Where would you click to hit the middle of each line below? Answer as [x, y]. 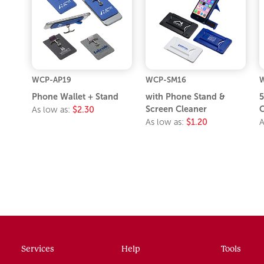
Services [38, 248]
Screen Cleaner [176, 109]
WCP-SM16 [166, 80]
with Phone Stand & [185, 96]
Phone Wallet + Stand [75, 96]
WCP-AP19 [52, 80]
